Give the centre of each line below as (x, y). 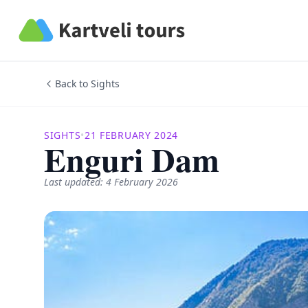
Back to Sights (87, 84)
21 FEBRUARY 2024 (131, 135)
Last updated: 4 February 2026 (111, 182)
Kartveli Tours (53, 24)
